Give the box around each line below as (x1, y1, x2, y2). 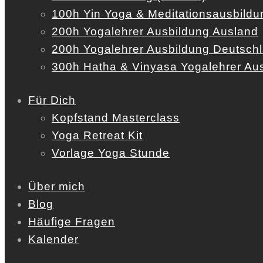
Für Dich (28, 94, 76, 107)
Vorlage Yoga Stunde (52, 147, 170, 160)
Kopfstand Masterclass (52, 112, 180, 124)
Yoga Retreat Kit (52, 129, 143, 142)
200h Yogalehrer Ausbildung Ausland (52, 25, 258, 38)
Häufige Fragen (28, 215, 115, 228)
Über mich (28, 180, 85, 193)
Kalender (28, 232, 79, 245)
